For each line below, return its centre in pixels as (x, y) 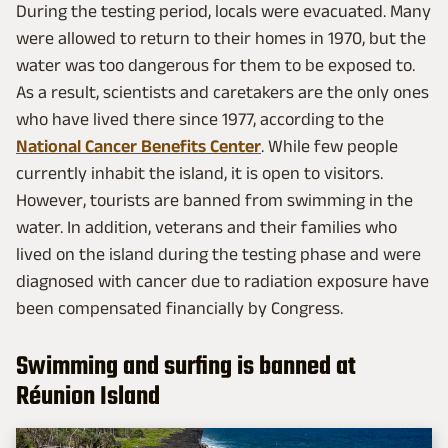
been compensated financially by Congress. (179, 308)
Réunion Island (88, 397)
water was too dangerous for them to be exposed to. (215, 65)
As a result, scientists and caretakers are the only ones (222, 92)
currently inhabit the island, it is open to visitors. (199, 173)
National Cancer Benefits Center (138, 146)
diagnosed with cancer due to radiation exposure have (222, 281)
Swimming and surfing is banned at (186, 367)
